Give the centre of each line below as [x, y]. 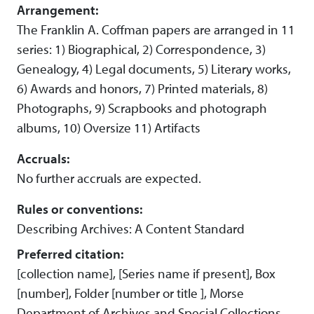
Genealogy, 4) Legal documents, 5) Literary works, [154, 69]
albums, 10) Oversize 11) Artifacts [109, 128]
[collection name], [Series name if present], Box [146, 274]
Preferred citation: [70, 254]
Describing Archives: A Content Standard [131, 229]
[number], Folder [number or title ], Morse [130, 293]
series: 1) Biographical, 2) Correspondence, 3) [141, 49]
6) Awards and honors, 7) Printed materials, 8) [142, 89]
